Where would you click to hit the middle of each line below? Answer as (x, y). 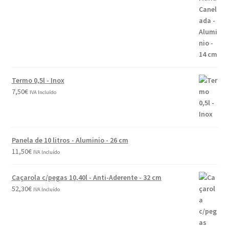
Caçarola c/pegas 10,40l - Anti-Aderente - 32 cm (86, 177)
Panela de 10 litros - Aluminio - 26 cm (70, 140)
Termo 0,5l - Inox (38, 80)
